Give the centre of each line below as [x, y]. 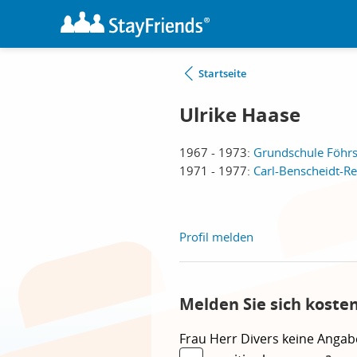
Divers [261, 339]
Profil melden [216, 237]
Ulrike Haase [240, 115]
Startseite [222, 73]
